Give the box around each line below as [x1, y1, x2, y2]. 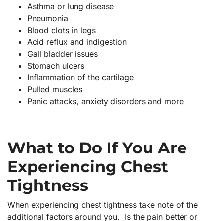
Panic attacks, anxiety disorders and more [27, 96, 184, 107]
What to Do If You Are [7, 138, 187, 158]
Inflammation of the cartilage [27, 73, 134, 83]
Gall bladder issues [27, 49, 100, 59]
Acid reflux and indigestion [27, 37, 129, 47]
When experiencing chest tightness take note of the [7, 200, 198, 210]
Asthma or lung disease [27, 1, 114, 12]
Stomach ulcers [27, 61, 87, 71]
